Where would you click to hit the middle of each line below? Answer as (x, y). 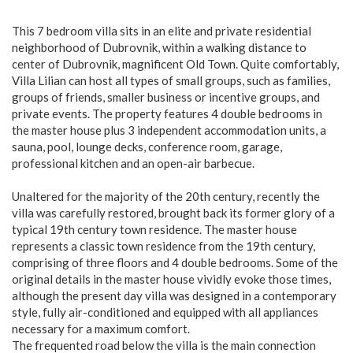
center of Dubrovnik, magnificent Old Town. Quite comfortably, (175, 64)
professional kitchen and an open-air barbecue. (133, 163)
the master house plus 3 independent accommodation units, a (169, 130)
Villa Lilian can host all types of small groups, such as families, (171, 80)
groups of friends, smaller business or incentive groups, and (166, 97)
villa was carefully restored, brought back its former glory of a (173, 213)
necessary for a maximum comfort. (101, 329)
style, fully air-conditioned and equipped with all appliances (165, 312)
